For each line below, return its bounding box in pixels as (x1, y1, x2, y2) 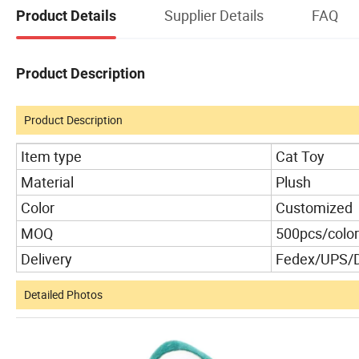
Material (21, 171, 74, 192)
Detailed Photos (24, 286, 103, 302)
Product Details (16, 6, 116, 24)
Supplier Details (164, 5, 264, 25)
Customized (276, 197, 353, 217)
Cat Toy (276, 146, 325, 166)
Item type (21, 146, 82, 166)
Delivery (21, 248, 72, 268)
